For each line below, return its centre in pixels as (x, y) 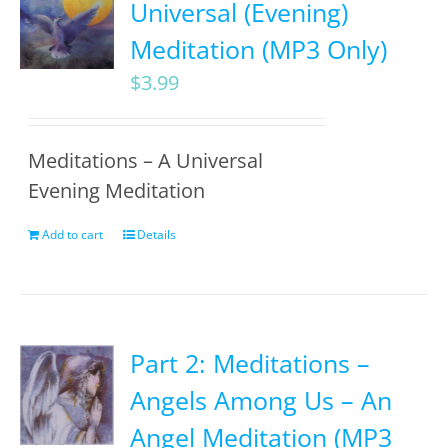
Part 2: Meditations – (250, 363)
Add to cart (73, 234)
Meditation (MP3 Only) (259, 49)
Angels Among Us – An (261, 400)
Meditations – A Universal (146, 160)
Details (157, 234)
